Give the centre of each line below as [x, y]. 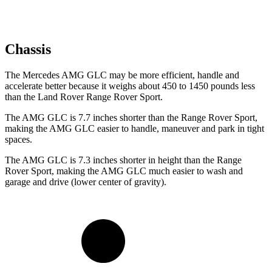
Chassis [28, 49]
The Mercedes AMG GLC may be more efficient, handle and [122, 75]
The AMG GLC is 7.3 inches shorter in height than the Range [123, 160]
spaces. [19, 140]
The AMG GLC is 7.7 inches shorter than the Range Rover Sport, [131, 118]
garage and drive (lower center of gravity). [86, 182]
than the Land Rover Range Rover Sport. [84, 97]
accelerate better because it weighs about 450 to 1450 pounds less [130, 86]
